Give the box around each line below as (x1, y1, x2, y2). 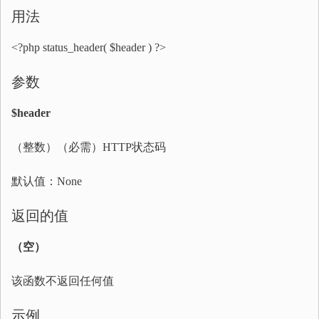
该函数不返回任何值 (11, 275, 114, 287)
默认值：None (11, 175, 82, 187)
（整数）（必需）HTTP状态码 (11, 141, 166, 153)
